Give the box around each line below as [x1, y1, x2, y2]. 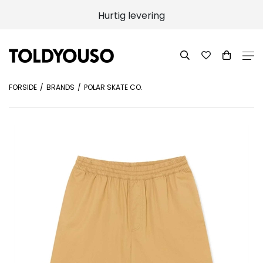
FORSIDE [9, 82, 37, 92]
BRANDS [46, 82, 75, 92]
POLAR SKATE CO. [84, 82, 143, 92]
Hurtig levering [98, 9, 165, 22]
